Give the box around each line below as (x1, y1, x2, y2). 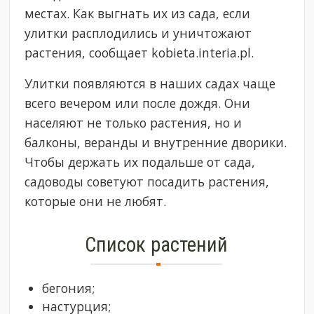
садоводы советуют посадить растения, (25, 173, 270, 191)
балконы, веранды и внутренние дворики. (25, 134, 287, 151)
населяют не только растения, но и (25, 114, 243, 132)
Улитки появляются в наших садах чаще (25, 75, 276, 93)
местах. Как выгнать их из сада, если (25, 5, 251, 22)
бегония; (42, 280, 95, 297)
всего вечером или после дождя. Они (25, 95, 251, 112)
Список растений (85, 233, 228, 257)
